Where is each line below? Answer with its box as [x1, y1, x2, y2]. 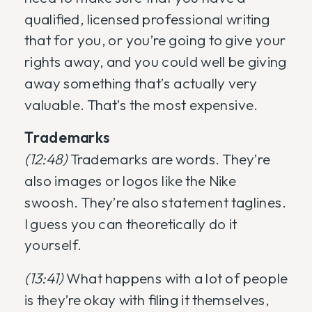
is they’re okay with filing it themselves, [24, 290, 270, 309]
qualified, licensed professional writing [24, 9, 270, 29]
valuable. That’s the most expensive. [24, 95, 258, 114]
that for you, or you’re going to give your [24, 31, 286, 50]
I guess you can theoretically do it [24, 214, 237, 233]
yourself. [24, 235, 84, 255]
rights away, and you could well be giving [24, 52, 287, 72]
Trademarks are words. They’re [70, 150, 270, 169]
